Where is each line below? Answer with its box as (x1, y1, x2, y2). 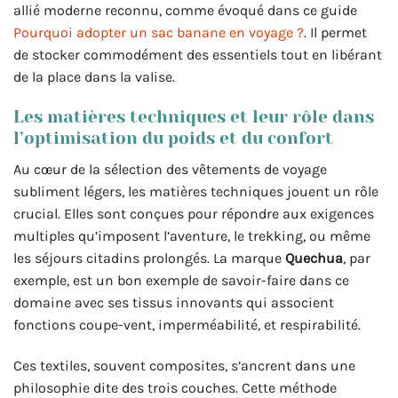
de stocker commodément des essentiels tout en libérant (13, 46, 382, 64)
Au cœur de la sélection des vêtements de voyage (13, 160, 327, 178)
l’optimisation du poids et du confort (13, 128, 333, 149)
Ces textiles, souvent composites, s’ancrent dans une (13, 356, 355, 374)
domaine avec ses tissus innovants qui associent (13, 293, 334, 311)
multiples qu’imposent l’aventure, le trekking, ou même (13, 227, 370, 244)
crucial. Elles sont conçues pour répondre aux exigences (13, 204, 374, 222)
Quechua (285, 249, 343, 267)
